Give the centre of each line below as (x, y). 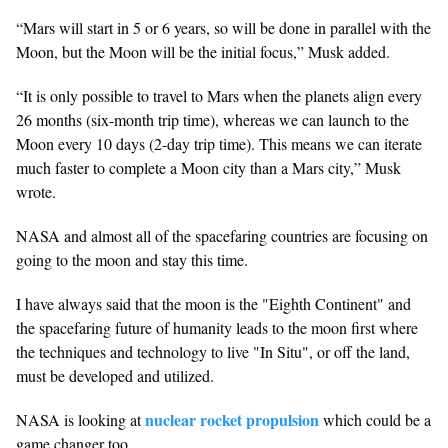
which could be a (375, 420)
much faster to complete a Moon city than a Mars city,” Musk (208, 168)
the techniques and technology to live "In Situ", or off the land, (213, 352)
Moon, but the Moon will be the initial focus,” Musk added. (203, 52)
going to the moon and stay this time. (132, 260)
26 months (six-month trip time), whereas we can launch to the (212, 120)
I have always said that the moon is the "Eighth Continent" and (213, 304)
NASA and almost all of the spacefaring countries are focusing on (222, 236)
